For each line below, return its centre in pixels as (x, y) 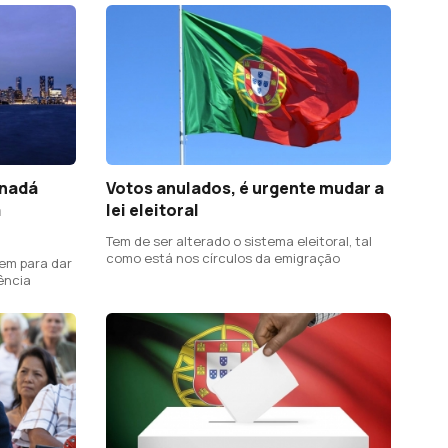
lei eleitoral (152, 210)
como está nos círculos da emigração (223, 258)
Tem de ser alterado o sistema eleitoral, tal (239, 241)
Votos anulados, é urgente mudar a (245, 188)
